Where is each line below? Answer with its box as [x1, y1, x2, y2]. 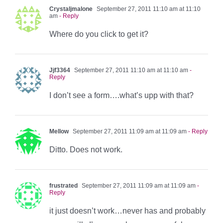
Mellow [49, 127, 69, 135]
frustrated [49, 182, 78, 189]
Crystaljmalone [49, 5, 93, 12]
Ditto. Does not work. [49, 145, 122, 154]
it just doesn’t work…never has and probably [49, 206, 206, 215]
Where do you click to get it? [49, 29, 148, 38]
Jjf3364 [49, 66, 70, 74]
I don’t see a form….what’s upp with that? [49, 91, 194, 100]
